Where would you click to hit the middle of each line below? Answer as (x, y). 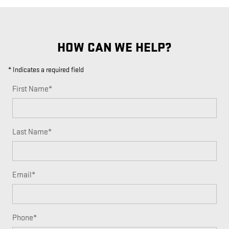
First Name (30, 89)
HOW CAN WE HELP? (114, 48)
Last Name (30, 132)
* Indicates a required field (46, 70)
